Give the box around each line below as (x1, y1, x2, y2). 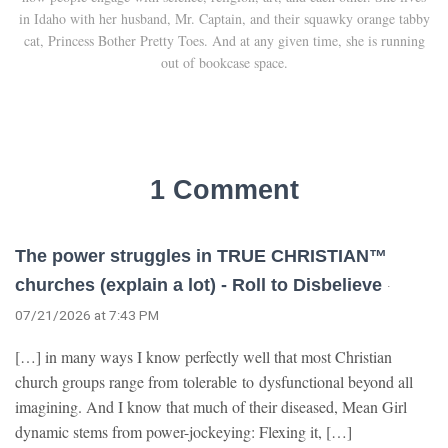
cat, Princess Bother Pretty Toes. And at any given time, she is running (23, 31, 425, 51)
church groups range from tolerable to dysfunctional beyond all (15, 371, 413, 393)
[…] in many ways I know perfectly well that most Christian (15, 346, 392, 368)
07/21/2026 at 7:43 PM (15, 307, 159, 324)
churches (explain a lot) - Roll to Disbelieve (15, 275, 382, 296)
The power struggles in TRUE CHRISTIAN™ (15, 246, 387, 267)
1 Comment (149, 175, 299, 206)
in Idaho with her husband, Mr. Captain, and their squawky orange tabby (18, 9, 430, 29)
